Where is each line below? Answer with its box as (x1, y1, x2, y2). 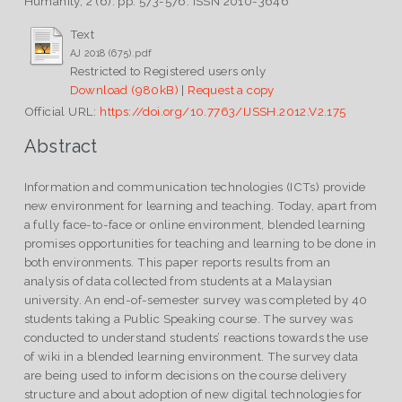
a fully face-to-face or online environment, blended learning (23, 217, 366, 232)
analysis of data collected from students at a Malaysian (23, 274, 333, 289)
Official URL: (23, 103, 100, 118)
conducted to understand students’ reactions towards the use (23, 330, 369, 345)
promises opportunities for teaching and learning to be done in (23, 236, 377, 251)
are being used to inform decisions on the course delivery (23, 368, 347, 383)
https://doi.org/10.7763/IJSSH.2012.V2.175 (100, 103, 346, 118)
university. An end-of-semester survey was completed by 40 (23, 293, 368, 308)
